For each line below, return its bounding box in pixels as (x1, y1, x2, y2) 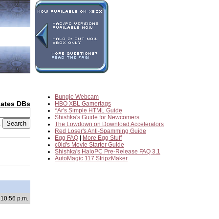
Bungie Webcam (55, 93, 99, 100)
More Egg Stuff (83, 134, 122, 141)
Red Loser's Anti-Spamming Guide (55, 128, 146, 134)
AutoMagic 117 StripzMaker (55, 155, 128, 162)
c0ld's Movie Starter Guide (55, 141, 124, 148)
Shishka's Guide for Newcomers (55, 114, 139, 121)
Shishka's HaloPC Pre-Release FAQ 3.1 (55, 148, 160, 155)
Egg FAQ (55, 134, 78, 141)
